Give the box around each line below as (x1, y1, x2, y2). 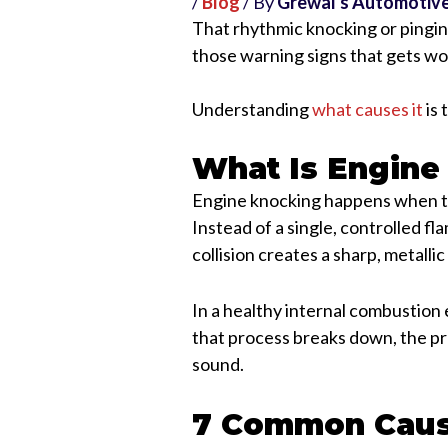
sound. (192, 353, 245, 376)
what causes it (312, 97, 424, 120)
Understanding (192, 97, 313, 120)
